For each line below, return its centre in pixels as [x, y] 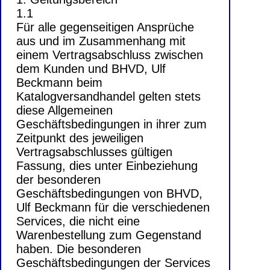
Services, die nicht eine [78, 221]
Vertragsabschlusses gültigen [94, 152]
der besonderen [58, 180]
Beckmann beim [59, 83]
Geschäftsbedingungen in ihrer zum [111, 124]
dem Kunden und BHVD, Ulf [91, 69]
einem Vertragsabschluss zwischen [110, 55]
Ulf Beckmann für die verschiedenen [113, 208]
